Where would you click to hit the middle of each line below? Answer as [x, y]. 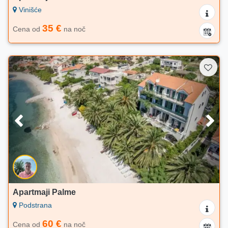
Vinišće [29, 10]
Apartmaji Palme [44, 192]
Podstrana [34, 205]
